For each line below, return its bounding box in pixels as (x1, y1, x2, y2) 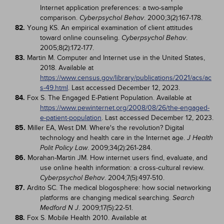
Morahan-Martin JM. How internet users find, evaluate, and (27, 153, 207, 162)
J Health (187, 134, 213, 141)
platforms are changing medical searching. (40, 193, 172, 202)
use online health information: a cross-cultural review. (40, 163, 204, 172)
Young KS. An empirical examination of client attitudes (27, 23, 193, 32)
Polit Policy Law (40, 144, 87, 151)
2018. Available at (40, 63, 93, 72)
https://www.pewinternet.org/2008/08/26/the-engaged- (40, 103, 209, 112)
